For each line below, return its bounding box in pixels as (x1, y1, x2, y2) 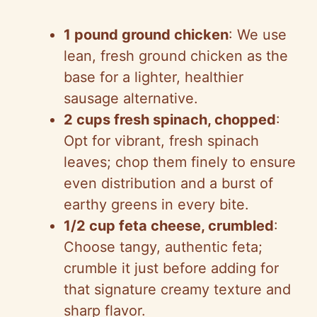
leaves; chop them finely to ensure (64, 153, 296, 171)
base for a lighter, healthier (64, 68, 243, 86)
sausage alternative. (64, 89, 198, 107)
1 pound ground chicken (64, 25, 229, 43)
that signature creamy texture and (64, 280, 291, 298)
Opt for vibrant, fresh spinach (64, 132, 259, 149)
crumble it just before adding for (64, 259, 279, 277)
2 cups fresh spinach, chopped (64, 110, 276, 128)
